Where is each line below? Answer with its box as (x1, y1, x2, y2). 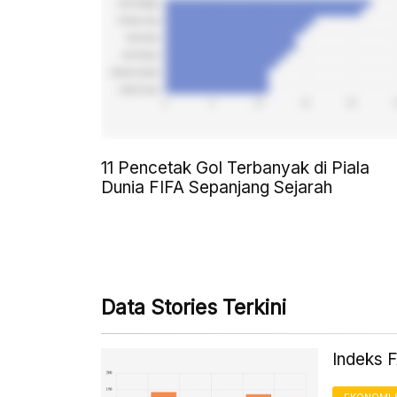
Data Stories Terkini (101, 295, 286, 321)
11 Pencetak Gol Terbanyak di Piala (101, 158, 370, 179)
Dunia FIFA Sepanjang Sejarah (101, 177, 332, 198)
